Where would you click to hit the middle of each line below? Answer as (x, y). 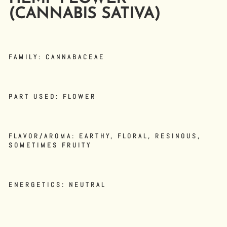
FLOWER (78, 97)
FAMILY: (25, 57)
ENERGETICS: (37, 185)
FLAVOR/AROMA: (42, 136)
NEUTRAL (85, 185)
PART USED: (34, 97)
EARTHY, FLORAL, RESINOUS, (138, 136)
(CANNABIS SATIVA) (89, 15)
